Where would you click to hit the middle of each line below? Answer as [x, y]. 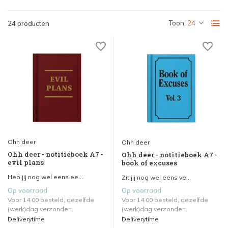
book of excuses [149, 163]
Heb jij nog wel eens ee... [45, 177]
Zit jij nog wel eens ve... [156, 177]
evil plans [26, 162]
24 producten [28, 23]
